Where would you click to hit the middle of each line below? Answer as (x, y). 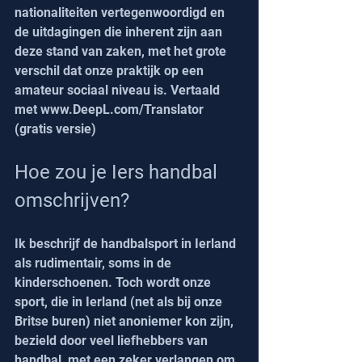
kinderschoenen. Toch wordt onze (114, 283)
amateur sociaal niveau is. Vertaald (119, 90)
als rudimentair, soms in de (95, 263)
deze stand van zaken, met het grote (122, 52)
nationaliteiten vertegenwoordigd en (121, 13)
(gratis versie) (55, 129)
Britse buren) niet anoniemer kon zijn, (126, 322)
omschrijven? (72, 201)
